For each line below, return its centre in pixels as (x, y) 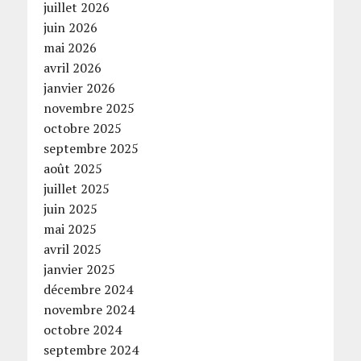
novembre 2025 (89, 108)
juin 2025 (70, 209)
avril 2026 (72, 68)
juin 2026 (70, 28)
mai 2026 (70, 48)
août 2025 (73, 169)
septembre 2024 (91, 350)
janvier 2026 (79, 88)
